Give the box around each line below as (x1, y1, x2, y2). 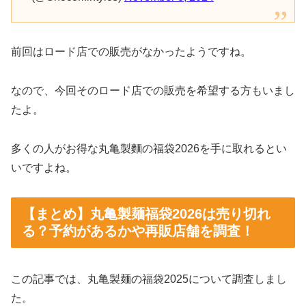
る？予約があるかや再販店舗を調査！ (22, 223, 254, 238)
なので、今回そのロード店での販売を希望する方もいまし (11, 85, 295, 97)
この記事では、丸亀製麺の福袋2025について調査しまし (11, 273, 287, 286)
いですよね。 (11, 161, 76, 173)
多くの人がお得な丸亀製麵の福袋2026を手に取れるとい (11, 142, 287, 154)
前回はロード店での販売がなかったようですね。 (11, 46, 251, 58)
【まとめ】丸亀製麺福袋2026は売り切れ (22, 206, 270, 221)
